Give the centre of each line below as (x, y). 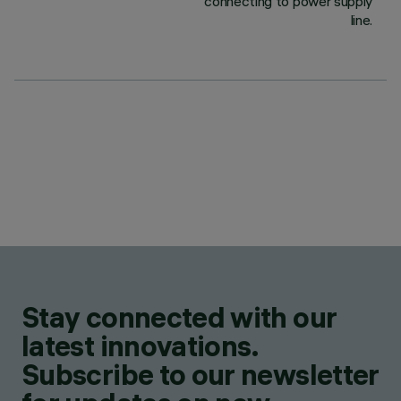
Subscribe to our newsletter (200, 375)
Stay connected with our (179, 317)
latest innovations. (140, 346)
